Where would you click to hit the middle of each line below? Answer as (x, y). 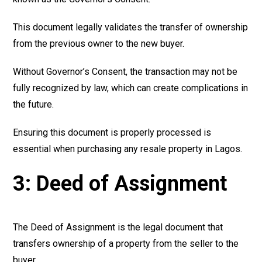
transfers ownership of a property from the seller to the (126, 243)
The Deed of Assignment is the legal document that (118, 227)
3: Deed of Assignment (120, 183)
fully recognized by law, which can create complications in (131, 88)
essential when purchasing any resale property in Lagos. (128, 149)
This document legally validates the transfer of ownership (131, 27)
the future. (34, 104)
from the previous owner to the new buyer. (99, 43)
